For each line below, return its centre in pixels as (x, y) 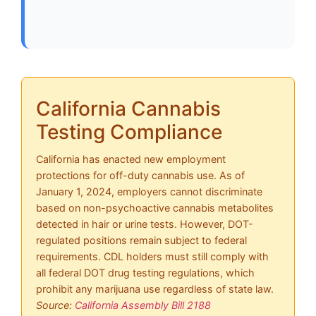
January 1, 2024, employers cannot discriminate (149, 191)
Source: (55, 305)
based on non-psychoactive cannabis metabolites (155, 207)
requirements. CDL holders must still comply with (152, 256)
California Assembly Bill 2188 (143, 305)
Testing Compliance (129, 132)
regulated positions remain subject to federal (141, 240)
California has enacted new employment (131, 159)
